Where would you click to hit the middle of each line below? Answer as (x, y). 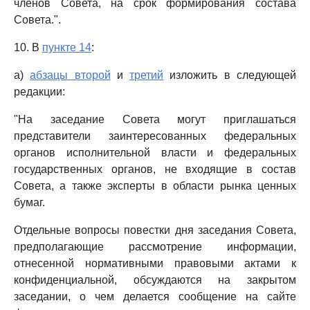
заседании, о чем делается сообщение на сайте (155, 297)
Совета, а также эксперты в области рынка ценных (155, 186)
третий (147, 75)
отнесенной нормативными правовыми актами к (155, 263)
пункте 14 (67, 47)
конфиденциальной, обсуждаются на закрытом (155, 280)
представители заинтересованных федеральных (155, 136)
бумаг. (29, 202)
